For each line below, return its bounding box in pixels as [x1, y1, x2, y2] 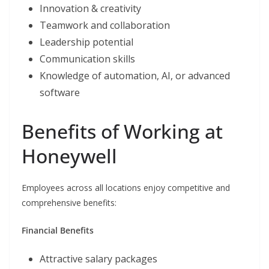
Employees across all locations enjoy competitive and [22, 182, 230, 194]
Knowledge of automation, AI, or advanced [40, 69, 230, 83]
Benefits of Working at [22, 118, 223, 145]
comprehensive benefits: [22, 197, 116, 209]
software [40, 86, 80, 100]
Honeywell [22, 143, 117, 169]
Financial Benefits [22, 225, 94, 237]
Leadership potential [40, 35, 133, 49]
